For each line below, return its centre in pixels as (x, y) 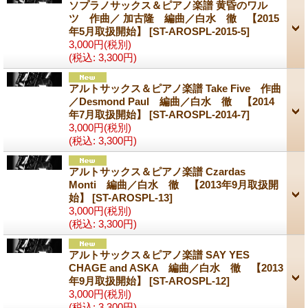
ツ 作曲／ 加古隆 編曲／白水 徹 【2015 (174, 18)
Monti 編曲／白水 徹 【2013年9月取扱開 (174, 184)
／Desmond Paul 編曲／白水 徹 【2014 (172, 101)
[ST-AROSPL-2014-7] (199, 114)
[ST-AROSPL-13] (132, 197)
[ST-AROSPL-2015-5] (199, 31)
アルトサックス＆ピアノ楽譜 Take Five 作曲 (175, 88)
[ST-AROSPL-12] (189, 280)
